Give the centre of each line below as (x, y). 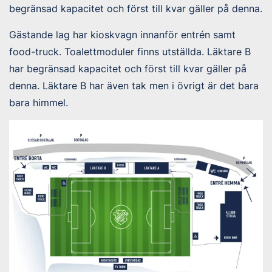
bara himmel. (39, 102)
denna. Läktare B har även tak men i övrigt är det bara (134, 85)
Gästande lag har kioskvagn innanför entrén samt (122, 34)
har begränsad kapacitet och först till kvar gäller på (128, 68)
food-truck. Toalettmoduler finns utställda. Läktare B (130, 51)
